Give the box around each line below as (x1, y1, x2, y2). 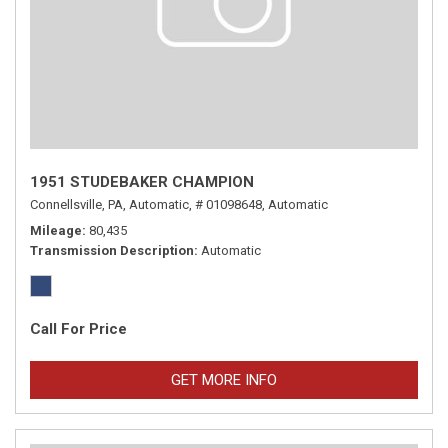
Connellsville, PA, (30, 197, 126, 212)
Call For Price (30, 320, 127, 338)
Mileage (30, 223, 82, 238)
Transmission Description (30, 243, 194, 258)
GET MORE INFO (171, 371, 277, 389)
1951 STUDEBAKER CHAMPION (30, 173, 254, 191)
